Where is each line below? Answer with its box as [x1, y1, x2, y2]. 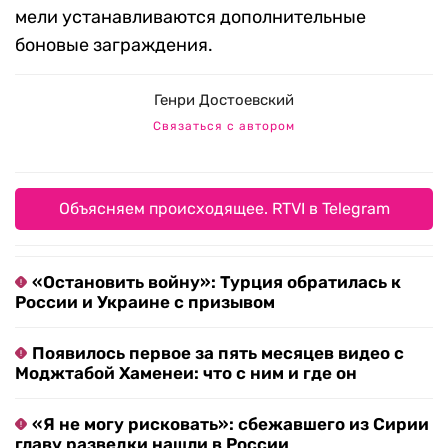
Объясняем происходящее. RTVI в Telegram [58, 199, 390, 219]
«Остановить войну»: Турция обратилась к [32, 272, 401, 293]
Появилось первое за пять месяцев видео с [32, 343, 404, 364]
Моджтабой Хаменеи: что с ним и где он [15, 363, 357, 384]
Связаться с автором [153, 119, 295, 134]
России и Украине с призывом [15, 292, 275, 313]
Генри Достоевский [154, 91, 294, 110]
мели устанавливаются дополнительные [15, 6, 366, 29]
